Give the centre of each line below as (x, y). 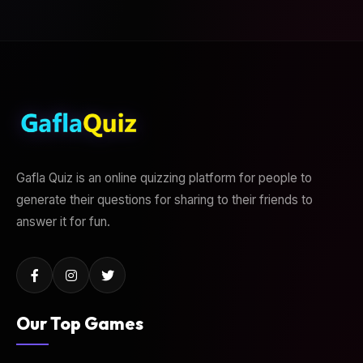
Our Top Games (80, 323)
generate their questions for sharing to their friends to (164, 200)
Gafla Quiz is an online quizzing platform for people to (164, 178)
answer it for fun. (63, 222)
